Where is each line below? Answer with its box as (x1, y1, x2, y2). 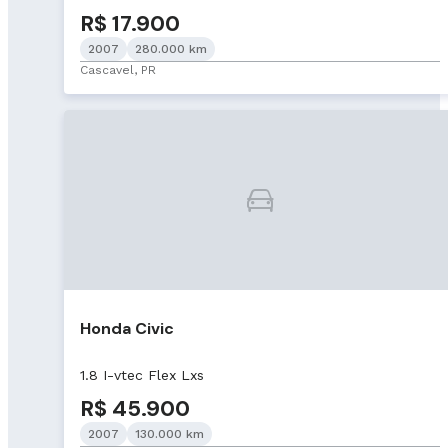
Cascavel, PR (80, 62, 156, 77)
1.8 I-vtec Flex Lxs (80, 367, 204, 384)
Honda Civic (80, 317, 174, 339)
